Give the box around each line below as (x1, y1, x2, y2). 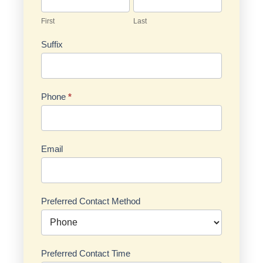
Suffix (41, 39, 63, 50)
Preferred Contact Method (41, 196, 140, 207)
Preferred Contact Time (41, 248, 130, 259)
